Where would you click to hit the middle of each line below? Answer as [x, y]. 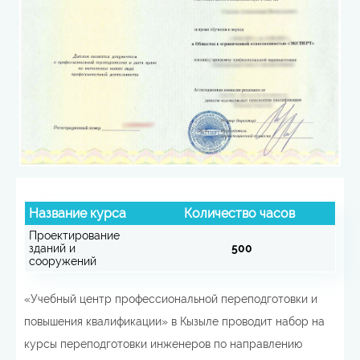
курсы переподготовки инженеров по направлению [163, 344]
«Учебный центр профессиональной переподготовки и [171, 299]
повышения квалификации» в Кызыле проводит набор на [174, 321]
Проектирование [74, 235]
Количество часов [239, 213]
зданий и [52, 248]
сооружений [63, 261]
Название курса [78, 213]
